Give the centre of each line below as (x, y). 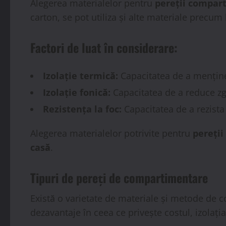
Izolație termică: (80, 75)
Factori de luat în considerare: (104, 47)
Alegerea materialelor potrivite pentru (111, 133)
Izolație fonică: (77, 92)
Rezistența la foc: (82, 109)
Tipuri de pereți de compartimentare (119, 177)
